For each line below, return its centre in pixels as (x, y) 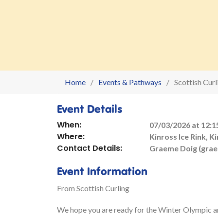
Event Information (102, 171)
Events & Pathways (130, 82)
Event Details (90, 109)
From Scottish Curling (93, 188)
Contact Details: (90, 148)
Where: (71, 136)
